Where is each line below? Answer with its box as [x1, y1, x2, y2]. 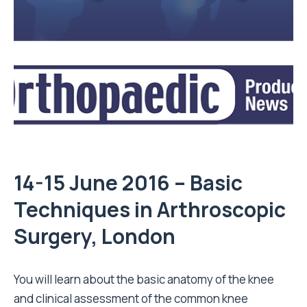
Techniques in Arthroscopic [14, 195, 286, 223]
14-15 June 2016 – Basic [14, 169, 243, 197]
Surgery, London [14, 222, 175, 250]
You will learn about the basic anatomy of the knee [14, 271, 274, 287]
